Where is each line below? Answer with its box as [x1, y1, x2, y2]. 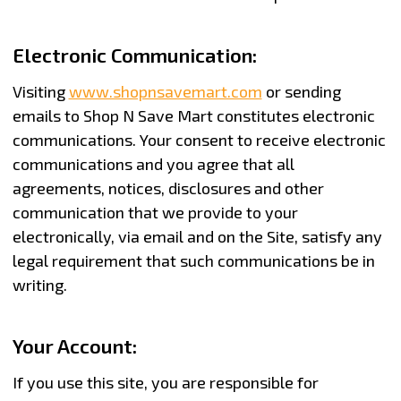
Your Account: [12, 333, 137, 357]
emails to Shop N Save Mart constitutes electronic [12, 105, 375, 125]
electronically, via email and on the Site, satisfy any [12, 226, 382, 246]
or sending [261, 81, 341, 101]
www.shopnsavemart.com [68, 81, 262, 101]
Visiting [12, 81, 69, 101]
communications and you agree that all [12, 153, 294, 174]
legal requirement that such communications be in [12, 250, 375, 270]
